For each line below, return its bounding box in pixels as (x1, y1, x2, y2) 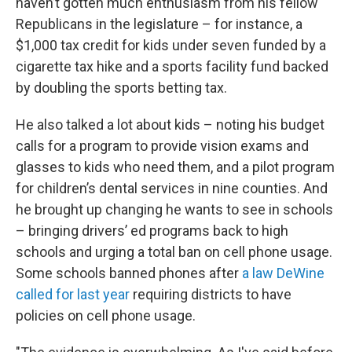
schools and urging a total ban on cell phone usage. (16, 244, 332, 261)
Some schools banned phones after (16, 265, 242, 282)
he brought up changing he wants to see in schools (16, 201, 333, 218)
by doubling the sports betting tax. (16, 79, 227, 97)
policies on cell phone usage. (16, 307, 196, 324)
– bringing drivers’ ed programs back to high (16, 222, 288, 240)
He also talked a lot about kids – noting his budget (16, 116, 324, 134)
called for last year (16, 286, 130, 303)
